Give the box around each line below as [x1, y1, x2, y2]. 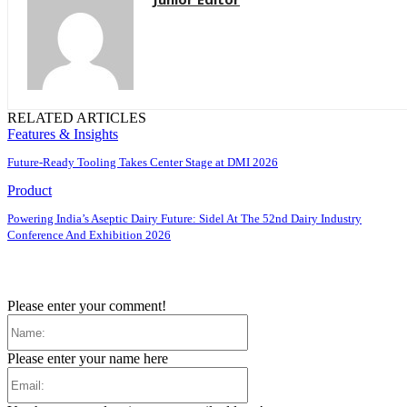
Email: [247, 366, 284, 382]
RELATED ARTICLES [7, 109, 146, 125]
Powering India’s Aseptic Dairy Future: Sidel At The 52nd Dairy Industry [7, 211, 362, 225]
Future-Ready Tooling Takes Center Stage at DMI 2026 [7, 154, 278, 169]
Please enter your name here [7, 351, 168, 366]
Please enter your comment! [7, 298, 166, 313]
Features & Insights [7, 125, 118, 142]
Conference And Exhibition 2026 [7, 227, 171, 242]
